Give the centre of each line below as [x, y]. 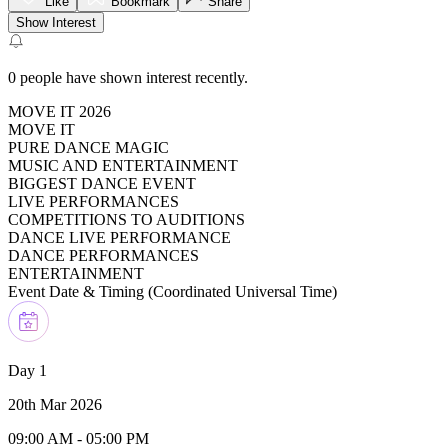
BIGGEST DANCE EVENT [102, 183]
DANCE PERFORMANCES [103, 255]
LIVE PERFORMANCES [93, 201]
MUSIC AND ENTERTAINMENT [123, 165]
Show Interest [56, 22]
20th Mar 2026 [55, 404]
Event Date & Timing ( [80, 291]
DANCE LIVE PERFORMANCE [119, 237]
